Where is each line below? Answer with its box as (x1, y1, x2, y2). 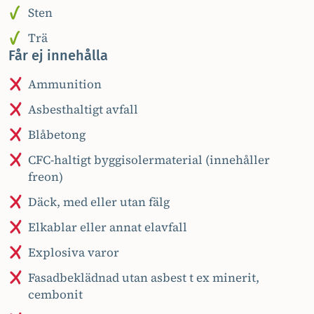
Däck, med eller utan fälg (28, 193, 170, 210)
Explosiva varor (28, 244, 119, 261)
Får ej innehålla (8, 47, 108, 64)
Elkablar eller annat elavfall (28, 219, 187, 235)
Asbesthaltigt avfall (28, 101, 138, 118)
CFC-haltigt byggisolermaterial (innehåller (28, 151, 270, 168)
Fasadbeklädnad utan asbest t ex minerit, (28, 269, 259, 286)
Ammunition (28, 76, 102, 93)
